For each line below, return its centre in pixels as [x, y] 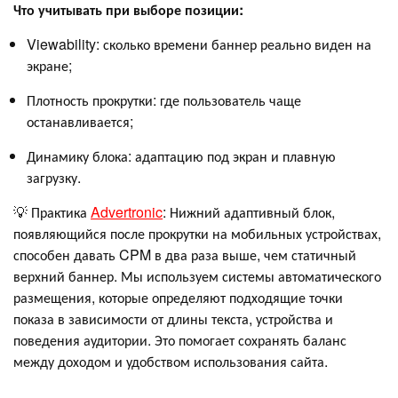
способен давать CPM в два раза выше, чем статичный [185, 254]
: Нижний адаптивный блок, [249, 211]
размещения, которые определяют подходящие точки [178, 297]
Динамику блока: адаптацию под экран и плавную [181, 155]
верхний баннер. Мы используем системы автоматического [197, 275]
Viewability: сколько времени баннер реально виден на [199, 44]
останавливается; [80, 121]
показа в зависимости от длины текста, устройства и [173, 318]
